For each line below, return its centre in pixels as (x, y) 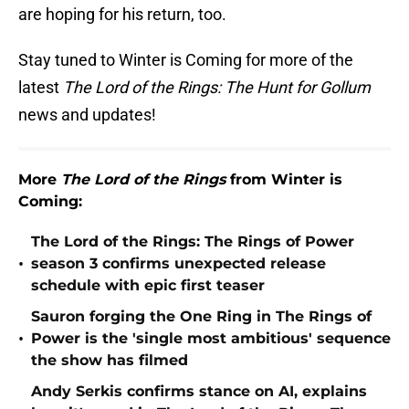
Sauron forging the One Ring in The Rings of (201, 317)
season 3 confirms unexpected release (178, 264)
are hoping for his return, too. (122, 15)
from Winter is (284, 180)
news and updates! (87, 115)
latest (41, 88)
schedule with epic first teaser (148, 286)
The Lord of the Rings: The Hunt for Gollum (217, 88)
